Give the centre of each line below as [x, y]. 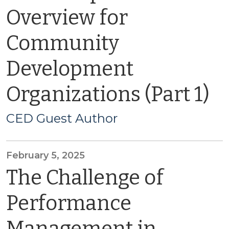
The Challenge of [85, 178]
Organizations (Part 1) [108, 95]
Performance [69, 203]
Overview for [67, 18]
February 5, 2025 [45, 155]
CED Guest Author [62, 118]
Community [63, 43]
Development [70, 69]
